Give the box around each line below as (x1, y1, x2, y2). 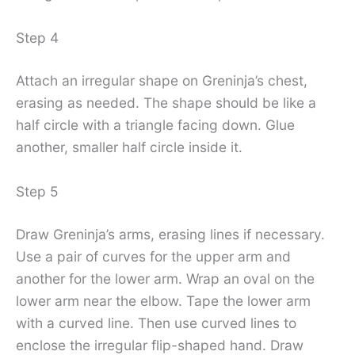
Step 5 (16, 182, 59, 200)
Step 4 (16, 29, 59, 47)
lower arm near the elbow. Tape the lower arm (16, 292, 311, 309)
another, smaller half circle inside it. (16, 139, 242, 156)
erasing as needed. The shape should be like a (16, 94, 316, 112)
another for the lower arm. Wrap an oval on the (16, 269, 315, 287)
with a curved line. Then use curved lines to (16, 314, 296, 331)
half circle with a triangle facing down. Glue (16, 116, 295, 134)
